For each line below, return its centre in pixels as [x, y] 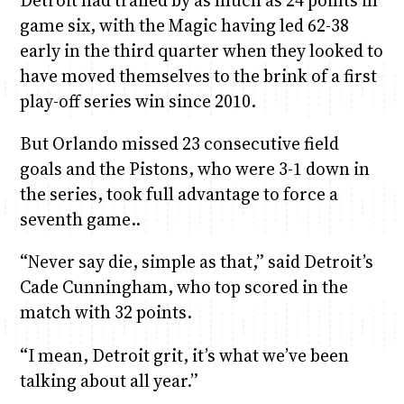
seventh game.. [80, 220]
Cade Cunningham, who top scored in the [184, 287]
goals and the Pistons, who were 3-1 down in [194, 169]
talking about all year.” [109, 380]
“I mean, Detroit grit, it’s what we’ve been [184, 355]
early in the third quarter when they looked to [201, 51]
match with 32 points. [106, 312]
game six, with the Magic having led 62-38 [184, 26]
